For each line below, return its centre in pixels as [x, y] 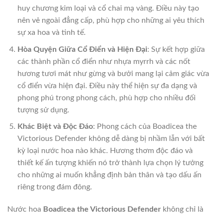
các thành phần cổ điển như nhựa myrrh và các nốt [104, 61]
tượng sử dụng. [43, 110]
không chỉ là [182, 209]
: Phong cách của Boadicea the [145, 127]
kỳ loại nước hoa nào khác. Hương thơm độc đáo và [105, 151]
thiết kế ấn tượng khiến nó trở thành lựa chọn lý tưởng [110, 163]
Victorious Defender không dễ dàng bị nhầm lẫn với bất [111, 139]
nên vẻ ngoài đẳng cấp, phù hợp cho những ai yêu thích [111, 21]
